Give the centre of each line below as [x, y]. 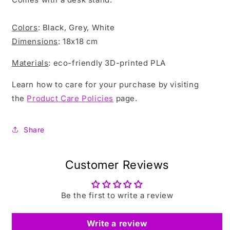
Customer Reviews [117, 165]
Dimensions [35, 41]
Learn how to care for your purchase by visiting [106, 84]
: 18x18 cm [78, 41]
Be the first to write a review [117, 195]
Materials [30, 63]
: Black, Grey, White [76, 27]
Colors [25, 27]
